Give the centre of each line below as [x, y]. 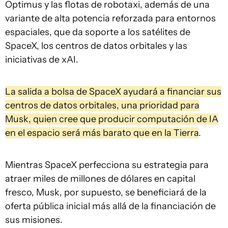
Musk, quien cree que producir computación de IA [112, 119]
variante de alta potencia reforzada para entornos [110, 18]
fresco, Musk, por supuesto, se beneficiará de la [106, 192]
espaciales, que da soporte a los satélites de [98, 32]
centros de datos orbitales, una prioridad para [102, 105]
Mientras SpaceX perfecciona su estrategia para [107, 165]
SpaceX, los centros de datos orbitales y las [96, 46]
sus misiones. [34, 220]
